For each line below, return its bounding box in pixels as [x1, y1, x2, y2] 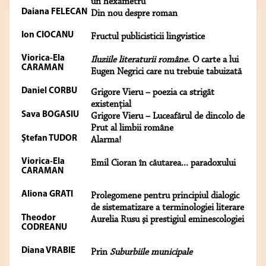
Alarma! [91, 135, 121, 145]
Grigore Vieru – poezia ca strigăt [91, 88, 214, 98]
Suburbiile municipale [110, 248, 192, 258]
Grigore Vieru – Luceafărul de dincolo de [91, 112, 245, 122]
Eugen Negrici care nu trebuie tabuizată [91, 67, 242, 77]
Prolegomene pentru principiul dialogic [91, 191, 239, 201]
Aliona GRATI [21, 190, 73, 199]
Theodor [21, 214, 56, 223]
